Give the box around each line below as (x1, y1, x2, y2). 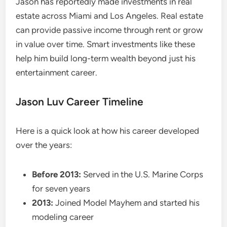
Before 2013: (32, 169, 82, 179)
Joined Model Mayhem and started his (53, 197, 200, 208)
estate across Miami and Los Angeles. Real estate (16, 10, 204, 21)
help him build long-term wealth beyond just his (16, 53, 196, 63)
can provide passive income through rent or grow (16, 24, 203, 35)
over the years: (16, 139, 72, 150)
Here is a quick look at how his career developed (16, 125, 200, 136)
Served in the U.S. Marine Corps (81, 169, 204, 179)
